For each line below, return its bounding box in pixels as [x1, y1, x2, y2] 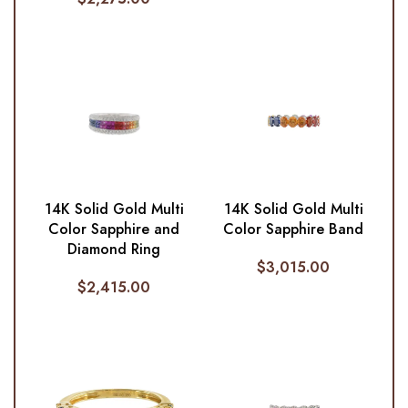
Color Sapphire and [48, 218, 180, 240]
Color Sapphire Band [223, 218, 364, 240]
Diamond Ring [67, 238, 161, 260]
